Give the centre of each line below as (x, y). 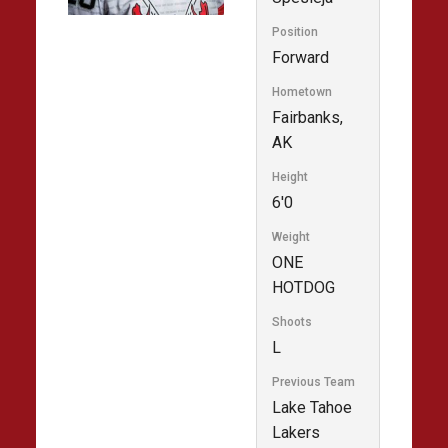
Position (295, 31)
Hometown (302, 91)
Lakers (296, 432)
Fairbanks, (307, 117)
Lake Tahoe (312, 407)
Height (290, 176)
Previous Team (313, 381)
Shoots (292, 321)
